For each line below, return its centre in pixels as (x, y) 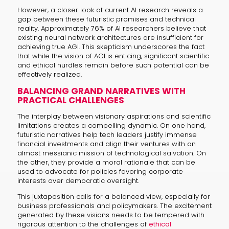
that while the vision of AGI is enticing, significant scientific (113, 56)
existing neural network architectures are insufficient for (110, 37)
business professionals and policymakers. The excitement (114, 205)
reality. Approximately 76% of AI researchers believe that (111, 28)
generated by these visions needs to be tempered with (111, 215)
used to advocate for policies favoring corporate (100, 171)
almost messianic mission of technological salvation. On (111, 153)
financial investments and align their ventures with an (106, 144)
